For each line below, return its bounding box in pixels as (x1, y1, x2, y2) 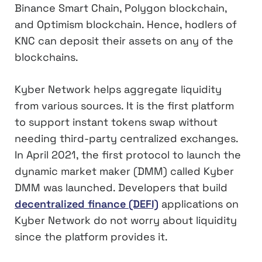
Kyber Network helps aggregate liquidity (15, 82, 222, 96)
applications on (158, 197, 239, 211)
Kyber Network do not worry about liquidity (15, 213, 237, 227)
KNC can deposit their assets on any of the (15, 34, 233, 48)
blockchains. (15, 50, 78, 64)
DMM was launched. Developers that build (15, 181, 227, 195)
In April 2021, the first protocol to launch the (15, 148, 241, 162)
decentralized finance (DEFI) (15, 197, 158, 211)
